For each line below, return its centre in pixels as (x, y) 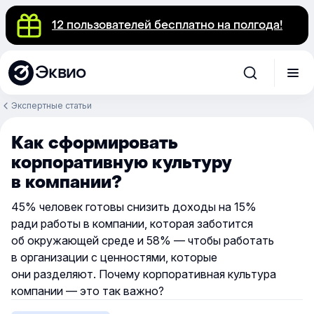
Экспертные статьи (52, 105)
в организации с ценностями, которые (114, 257)
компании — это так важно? (88, 291)
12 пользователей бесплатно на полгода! (167, 25)
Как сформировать (95, 143)
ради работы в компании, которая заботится (132, 224)
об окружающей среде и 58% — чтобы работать (143, 240)
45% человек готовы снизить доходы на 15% (134, 207)
